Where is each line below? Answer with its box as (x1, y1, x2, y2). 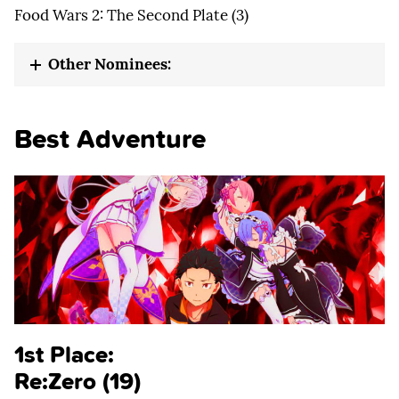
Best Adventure (14, 118, 206, 159)
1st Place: (14, 337, 114, 372)
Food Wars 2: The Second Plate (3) (14, 4, 248, 25)
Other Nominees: (48, 53, 171, 74)
